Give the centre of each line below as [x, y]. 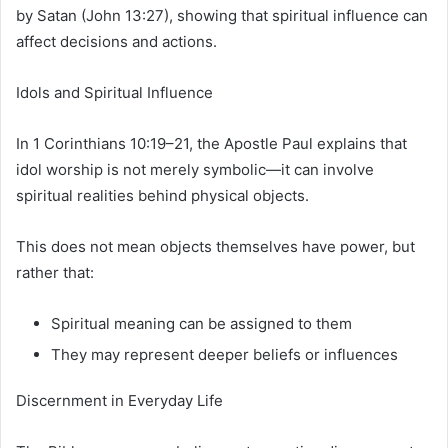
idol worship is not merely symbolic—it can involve [195, 169]
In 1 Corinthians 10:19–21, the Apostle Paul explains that [211, 143]
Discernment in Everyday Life [119, 400]
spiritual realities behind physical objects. [162, 195]
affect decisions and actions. [116, 41]
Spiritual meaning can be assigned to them [201, 323]
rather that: [55, 272]
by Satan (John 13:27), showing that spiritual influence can [222, 15]
